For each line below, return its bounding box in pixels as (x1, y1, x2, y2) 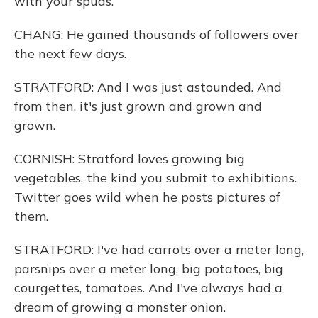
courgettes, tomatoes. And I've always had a (14, 280, 283, 296)
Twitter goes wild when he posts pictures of (14, 189, 280, 205)
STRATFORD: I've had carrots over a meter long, (14, 241, 304, 258)
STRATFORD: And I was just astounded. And (14, 79, 282, 95)
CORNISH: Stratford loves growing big (14, 150, 245, 167)
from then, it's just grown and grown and (14, 98, 262, 114)
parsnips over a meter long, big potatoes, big (14, 261, 283, 277)
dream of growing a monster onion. (14, 299, 226, 315)
